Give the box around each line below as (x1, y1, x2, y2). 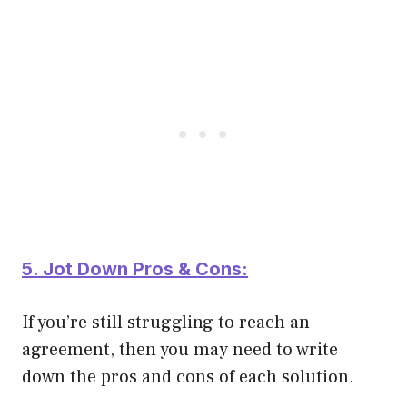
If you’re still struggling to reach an (22, 310, 310, 334)
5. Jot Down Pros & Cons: (22, 257, 248, 280)
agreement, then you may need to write (22, 337, 338, 362)
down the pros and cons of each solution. (22, 364, 354, 389)
